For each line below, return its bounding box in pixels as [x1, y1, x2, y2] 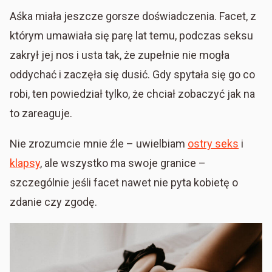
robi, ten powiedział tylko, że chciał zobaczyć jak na [10, 87, 255, 100]
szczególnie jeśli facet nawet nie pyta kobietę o [10, 175, 238, 189]
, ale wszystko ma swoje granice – [40, 156, 206, 169]
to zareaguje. [10, 106, 75, 120]
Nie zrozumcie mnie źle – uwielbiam [10, 137, 188, 150]
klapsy [10, 156, 40, 169]
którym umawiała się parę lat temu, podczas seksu [10, 29, 253, 42]
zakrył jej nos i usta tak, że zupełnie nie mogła [10, 48, 229, 61]
